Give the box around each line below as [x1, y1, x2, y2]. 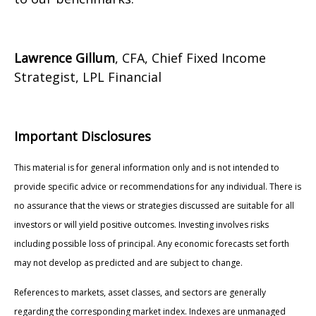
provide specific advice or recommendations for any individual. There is [14, 181, 301, 193]
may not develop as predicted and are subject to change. [14, 257, 243, 269]
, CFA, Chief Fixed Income [115, 49, 266, 67]
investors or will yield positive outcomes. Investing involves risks [14, 219, 269, 231]
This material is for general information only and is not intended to [14, 162, 279, 174]
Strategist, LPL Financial [14, 68, 162, 86]
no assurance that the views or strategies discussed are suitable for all [14, 200, 294, 212]
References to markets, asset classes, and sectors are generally [14, 286, 266, 299]
